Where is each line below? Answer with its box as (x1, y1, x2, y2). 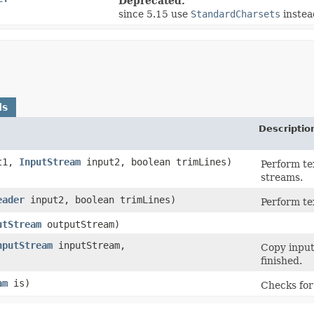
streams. (261, 171, 303, 183)
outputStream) (41, 218, 120, 230)
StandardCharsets (191, 8, 280, 20)
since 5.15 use (118, 8, 191, 20)
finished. (261, 254, 302, 266)
